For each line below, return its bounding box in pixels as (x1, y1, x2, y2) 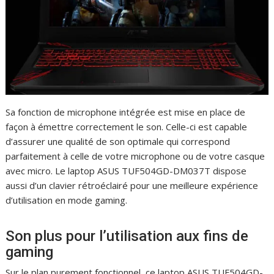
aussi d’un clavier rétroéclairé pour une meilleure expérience (6, 179, 259, 192)
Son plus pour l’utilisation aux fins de (6, 228, 249, 245)
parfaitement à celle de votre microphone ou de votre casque (6, 150, 265, 163)
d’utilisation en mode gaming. (6, 194, 128, 207)
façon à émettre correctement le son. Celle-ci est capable (6, 120, 248, 133)
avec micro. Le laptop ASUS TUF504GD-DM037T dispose (6, 165, 247, 177)
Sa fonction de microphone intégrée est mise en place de (6, 106, 246, 119)
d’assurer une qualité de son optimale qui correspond (6, 135, 231, 148)
